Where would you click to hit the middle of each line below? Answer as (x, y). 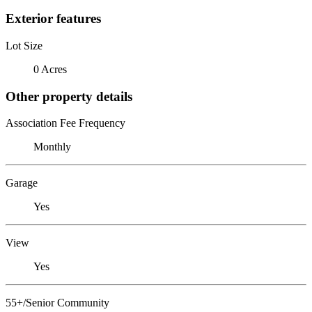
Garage (22, 183)
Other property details (69, 96)
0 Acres (50, 69)
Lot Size (24, 45)
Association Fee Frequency (65, 123)
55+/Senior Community (57, 303)
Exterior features (53, 19)
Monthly (52, 147)
